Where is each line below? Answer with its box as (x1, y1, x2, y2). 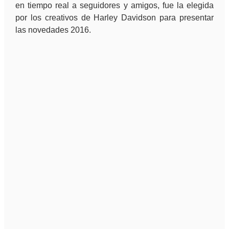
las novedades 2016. (15, 26, 91, 35)
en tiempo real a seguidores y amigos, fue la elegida (15, 1, 214, 10)
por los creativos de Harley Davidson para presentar (15, 13, 214, 22)
